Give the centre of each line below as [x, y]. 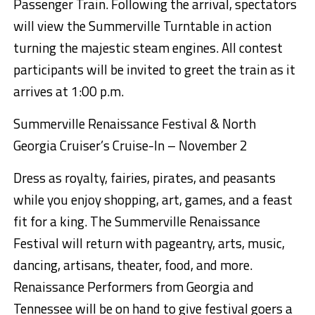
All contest [252, 48]
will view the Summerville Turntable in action [142, 26]
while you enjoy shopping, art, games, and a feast [153, 200]
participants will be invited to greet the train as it [154, 70]
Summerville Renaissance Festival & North [134, 124]
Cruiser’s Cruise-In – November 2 [153, 146]
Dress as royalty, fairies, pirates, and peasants [144, 178]
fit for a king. [50, 221]
